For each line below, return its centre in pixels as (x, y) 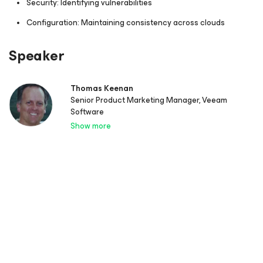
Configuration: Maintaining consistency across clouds (126, 23)
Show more (91, 126)
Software (87, 112)
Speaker (37, 56)
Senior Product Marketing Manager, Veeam (149, 100)
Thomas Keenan (102, 89)
